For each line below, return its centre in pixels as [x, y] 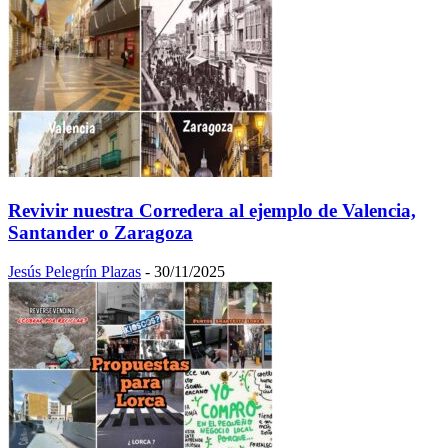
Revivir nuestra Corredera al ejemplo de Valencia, [212, 210]
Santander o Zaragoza [100, 232]
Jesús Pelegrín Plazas [74, 271]
